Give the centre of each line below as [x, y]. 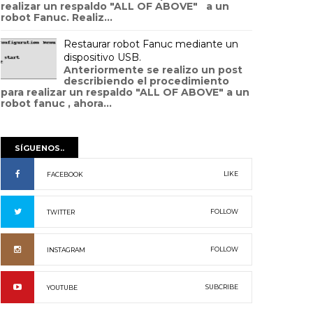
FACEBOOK [65, 174]
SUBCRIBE [222, 287]
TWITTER [61, 212]
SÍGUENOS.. [39, 148]
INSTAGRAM [66, 250]
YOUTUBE [62, 287]
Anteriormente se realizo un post [153, 70]
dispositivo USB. [102, 57]
